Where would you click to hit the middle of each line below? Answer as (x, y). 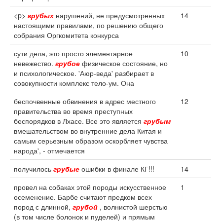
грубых (41, 15)
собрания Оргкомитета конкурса (66, 35)
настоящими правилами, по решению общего (89, 25)
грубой (85, 207)
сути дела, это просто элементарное (73, 53)
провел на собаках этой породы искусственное (90, 187)
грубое (68, 63)
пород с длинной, (43, 207)
